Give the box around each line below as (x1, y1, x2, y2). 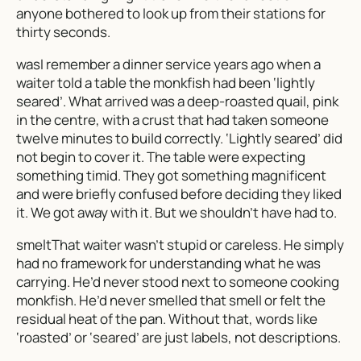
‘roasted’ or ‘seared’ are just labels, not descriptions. (16, 327, 341, 346)
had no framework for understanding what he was (16, 253, 321, 272)
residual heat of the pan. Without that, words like (16, 309, 317, 328)
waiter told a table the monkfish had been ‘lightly (16, 73, 315, 92)
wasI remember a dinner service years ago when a (16, 54, 321, 73)
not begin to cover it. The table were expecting (16, 147, 305, 166)
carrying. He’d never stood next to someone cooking (16, 272, 339, 291)
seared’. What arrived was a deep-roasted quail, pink (16, 91, 338, 110)
